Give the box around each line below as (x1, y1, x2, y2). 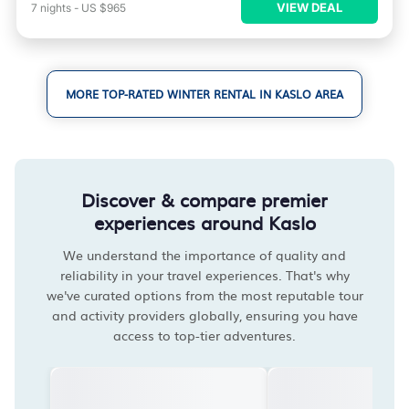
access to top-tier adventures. (113, 326, 296, 344)
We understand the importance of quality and (63, 246, 346, 264)
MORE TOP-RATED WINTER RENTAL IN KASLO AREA (66, 86, 343, 102)
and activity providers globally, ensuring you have (51, 306, 358, 324)
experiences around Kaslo (93, 208, 316, 236)
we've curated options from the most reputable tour (46, 286, 363, 304)
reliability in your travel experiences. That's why (59, 266, 350, 284)
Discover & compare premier (81, 185, 328, 213)
